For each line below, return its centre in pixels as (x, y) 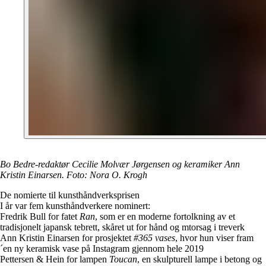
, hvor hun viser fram (214, 238)
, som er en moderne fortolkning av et (165, 217)
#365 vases (154, 238)
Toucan (123, 259)
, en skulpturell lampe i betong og (199, 259)
